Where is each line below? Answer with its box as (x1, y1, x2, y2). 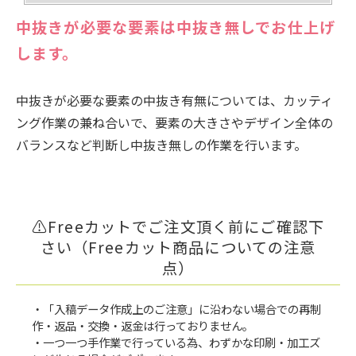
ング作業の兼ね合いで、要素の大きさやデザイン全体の (16, 112, 333, 132)
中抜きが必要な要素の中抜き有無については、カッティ (16, 90, 333, 110)
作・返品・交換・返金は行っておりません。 (32, 317, 253, 335)
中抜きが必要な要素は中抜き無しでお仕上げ (16, 15, 336, 38)
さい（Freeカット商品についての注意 (40, 235, 316, 258)
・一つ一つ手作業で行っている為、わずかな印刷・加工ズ (32, 334, 320, 351)
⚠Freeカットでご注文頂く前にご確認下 (31, 215, 325, 238)
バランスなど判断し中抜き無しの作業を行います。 (16, 134, 307, 154)
